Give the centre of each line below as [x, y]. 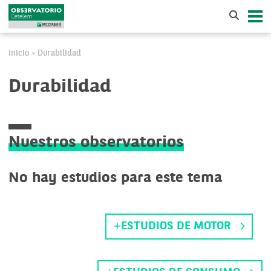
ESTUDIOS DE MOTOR [176, 227]
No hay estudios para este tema [115, 179]
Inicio [19, 53]
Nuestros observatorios [96, 143]
